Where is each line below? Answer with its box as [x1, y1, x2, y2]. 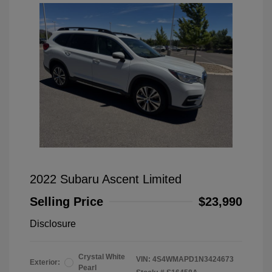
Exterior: [30, 258, 60, 267]
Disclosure [30, 219, 76, 229]
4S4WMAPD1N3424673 [152, 255, 234, 264]
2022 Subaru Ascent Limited [30, 172, 182, 186]
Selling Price [30, 195, 103, 209]
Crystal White [78, 253, 125, 262]
